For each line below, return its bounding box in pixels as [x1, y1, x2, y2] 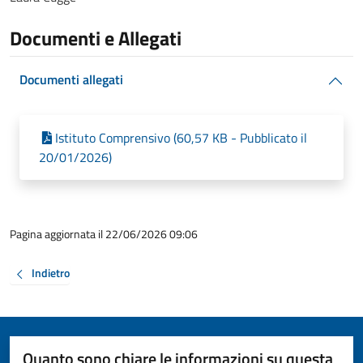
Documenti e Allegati [10, 23, 181, 53]
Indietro [32, 264, 70, 282]
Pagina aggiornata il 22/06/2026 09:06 [10, 225, 198, 242]
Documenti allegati [19, 70, 123, 89]
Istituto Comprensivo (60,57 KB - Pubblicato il [55, 128, 307, 147]
